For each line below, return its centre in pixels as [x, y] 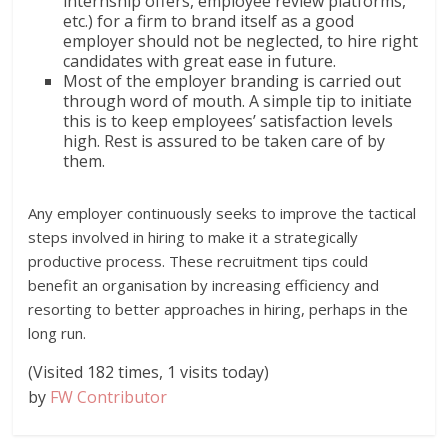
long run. [57, 332]
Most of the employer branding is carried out [232, 80]
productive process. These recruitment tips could [198, 260]
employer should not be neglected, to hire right [241, 40]
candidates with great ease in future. [200, 60]
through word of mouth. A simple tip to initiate [238, 100]
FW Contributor [109, 396]
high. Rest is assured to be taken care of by [224, 140]
